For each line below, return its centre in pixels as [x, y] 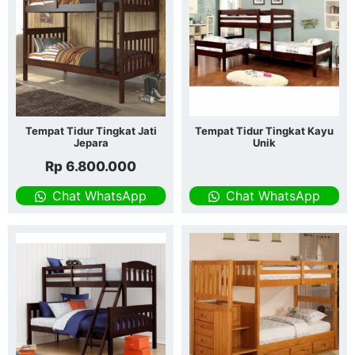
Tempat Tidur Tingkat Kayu [264, 131]
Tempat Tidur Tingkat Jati [91, 131]
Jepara [91, 143]
